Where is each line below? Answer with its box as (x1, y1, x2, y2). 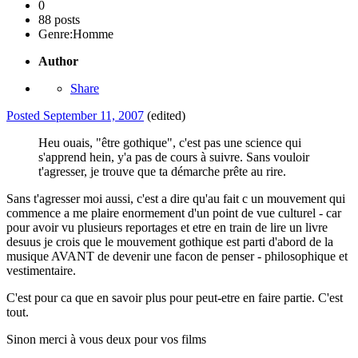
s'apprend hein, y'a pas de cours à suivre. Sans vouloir (38, 149, 309, 164)
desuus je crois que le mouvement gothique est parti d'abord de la (6, 234, 333, 249)
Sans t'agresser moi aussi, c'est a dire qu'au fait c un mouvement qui (6, 191, 345, 205)
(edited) (147, 108, 185, 122)
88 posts (38, 12, 80, 26)
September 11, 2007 (43, 108, 144, 122)
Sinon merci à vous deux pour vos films (6, 332, 206, 346)
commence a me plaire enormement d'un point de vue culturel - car (6, 205, 341, 220)
